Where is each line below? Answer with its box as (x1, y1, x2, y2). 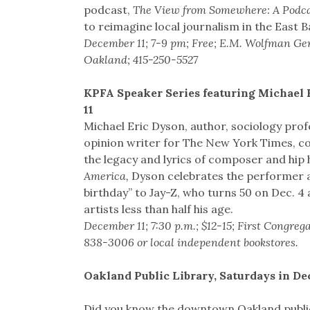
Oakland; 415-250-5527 (83, 53, 198, 67)
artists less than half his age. (83, 202, 233, 217)
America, (83, 169, 129, 183)
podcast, (83, 3, 133, 17)
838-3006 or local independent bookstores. (83, 235, 298, 250)
